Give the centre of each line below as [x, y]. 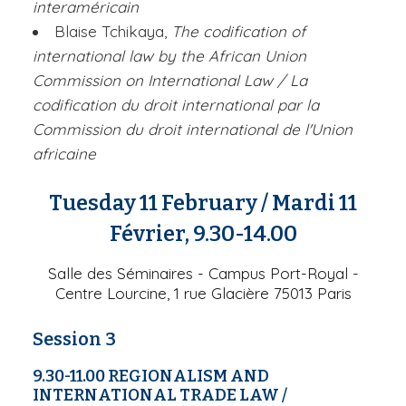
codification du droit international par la [176, 104]
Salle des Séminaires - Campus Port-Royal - [203, 273]
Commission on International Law [153, 80]
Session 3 [74, 338]
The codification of [238, 31]
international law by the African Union [169, 55]
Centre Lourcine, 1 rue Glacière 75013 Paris [203, 293]
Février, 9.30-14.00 [203, 233]
